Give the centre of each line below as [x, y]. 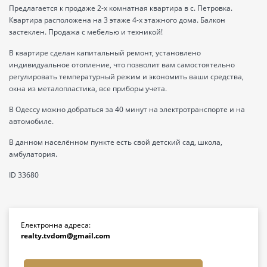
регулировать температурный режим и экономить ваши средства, [126, 76]
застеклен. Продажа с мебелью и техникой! [86, 32]
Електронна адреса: [56, 225]
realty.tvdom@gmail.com [66, 235]
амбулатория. [33, 154]
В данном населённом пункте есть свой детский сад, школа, [116, 142]
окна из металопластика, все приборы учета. [88, 88]
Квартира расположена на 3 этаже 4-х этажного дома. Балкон [117, 20]
